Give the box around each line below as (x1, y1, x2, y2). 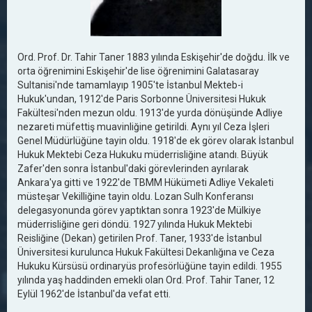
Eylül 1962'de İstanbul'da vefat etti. (17, 288, 171, 299)
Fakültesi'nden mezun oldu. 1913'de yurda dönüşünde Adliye (17, 107, 283, 118)
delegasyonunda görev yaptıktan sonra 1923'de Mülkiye (17, 205, 261, 216)
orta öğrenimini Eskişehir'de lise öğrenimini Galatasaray (17, 65, 259, 77)
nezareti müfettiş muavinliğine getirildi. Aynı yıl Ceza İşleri (17, 121, 270, 132)
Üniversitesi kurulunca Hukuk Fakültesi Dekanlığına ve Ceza (17, 247, 274, 258)
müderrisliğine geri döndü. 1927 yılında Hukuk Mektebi (17, 219, 252, 230)
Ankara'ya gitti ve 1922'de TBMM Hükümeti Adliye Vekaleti (17, 177, 274, 188)
